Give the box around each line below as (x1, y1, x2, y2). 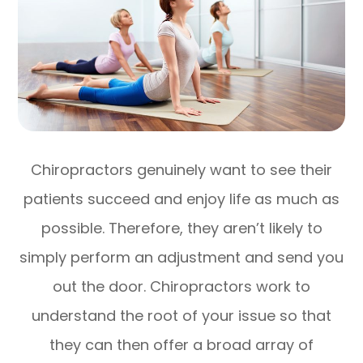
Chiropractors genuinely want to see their (31, 159, 332, 180)
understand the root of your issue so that (32, 305, 331, 326)
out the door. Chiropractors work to (53, 275, 310, 297)
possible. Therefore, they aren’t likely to (41, 217, 322, 238)
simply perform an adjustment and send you (19, 246, 344, 267)
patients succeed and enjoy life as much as (23, 188, 340, 209)
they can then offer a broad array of (49, 334, 314, 355)
